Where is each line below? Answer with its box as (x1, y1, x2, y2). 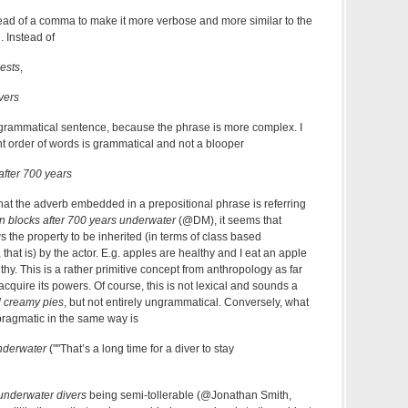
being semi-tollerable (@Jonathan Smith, (87, 389, 291, 403)
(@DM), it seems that (176, 214, 281, 228)
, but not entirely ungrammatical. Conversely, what (64, 296, 309, 310)
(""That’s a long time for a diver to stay (46, 342, 234, 356)
